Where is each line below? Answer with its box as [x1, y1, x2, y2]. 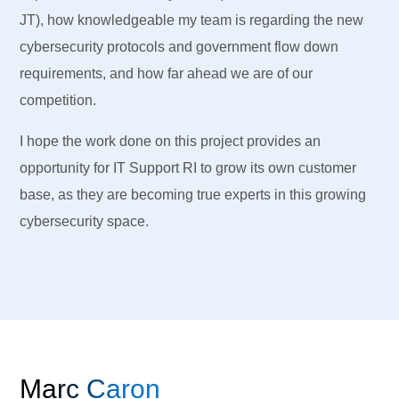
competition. [20, 92, 97, 108]
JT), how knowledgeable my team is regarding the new [20, 12, 364, 28]
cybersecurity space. [20, 213, 150, 229]
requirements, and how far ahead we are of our [20, 65, 313, 81]
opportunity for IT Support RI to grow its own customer [20, 159, 357, 175]
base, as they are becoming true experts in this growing [20, 186, 367, 202]
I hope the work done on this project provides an [20, 133, 322, 149]
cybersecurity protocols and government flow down [20, 38, 339, 54]
